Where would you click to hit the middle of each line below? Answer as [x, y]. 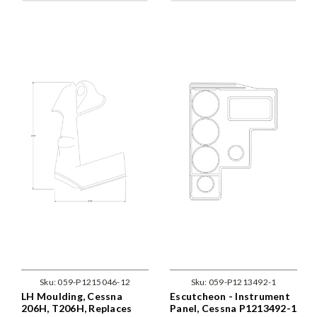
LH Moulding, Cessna [72, 296]
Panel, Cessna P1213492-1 [233, 308]
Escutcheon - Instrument [230, 296]
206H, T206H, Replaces [77, 308]
